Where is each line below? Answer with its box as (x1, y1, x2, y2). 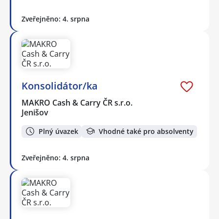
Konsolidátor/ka (22, 79, 98, 92)
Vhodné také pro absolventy (99, 126, 194, 136)
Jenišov (22, 107, 48, 118)
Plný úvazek (39, 126, 78, 136)
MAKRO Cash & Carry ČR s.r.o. (22, 97, 133, 108)
